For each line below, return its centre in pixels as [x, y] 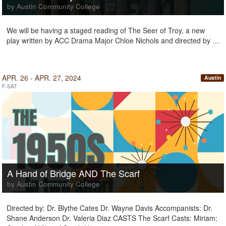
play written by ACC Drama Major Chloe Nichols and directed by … [113, 40]
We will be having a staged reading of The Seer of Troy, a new [106, 30]
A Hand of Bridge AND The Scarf [73, 173]
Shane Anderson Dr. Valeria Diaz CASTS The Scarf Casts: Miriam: [112, 218]
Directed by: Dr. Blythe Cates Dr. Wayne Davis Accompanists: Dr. [109, 208]
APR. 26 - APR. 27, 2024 [42, 78]
